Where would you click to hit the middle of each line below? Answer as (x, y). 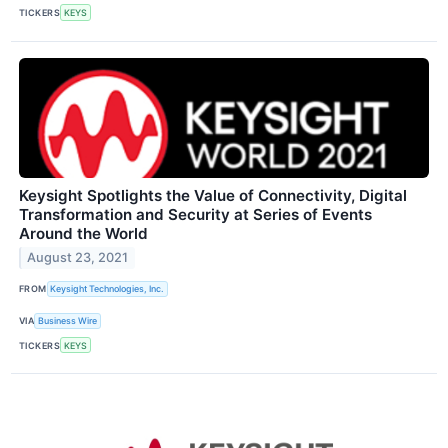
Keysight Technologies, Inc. (107, 289)
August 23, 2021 (78, 258)
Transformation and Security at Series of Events (195, 214)
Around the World (83, 233)
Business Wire (68, 321)
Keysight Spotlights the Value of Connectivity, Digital (213, 195)
